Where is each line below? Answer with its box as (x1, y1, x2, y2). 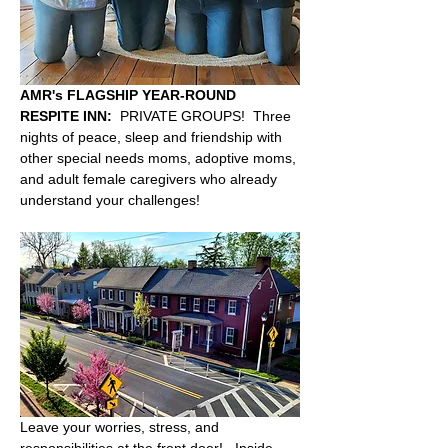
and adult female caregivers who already (20, 170, 281, 187)
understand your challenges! (20, 191, 208, 208)
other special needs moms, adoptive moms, (20, 149, 300, 166)
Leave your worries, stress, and (20, 419, 223, 436)
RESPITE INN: (20, 107, 112, 124)
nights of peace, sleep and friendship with (20, 128, 286, 145)
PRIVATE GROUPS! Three (112, 107, 295, 124)
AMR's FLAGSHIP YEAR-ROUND (20, 86, 240, 103)
